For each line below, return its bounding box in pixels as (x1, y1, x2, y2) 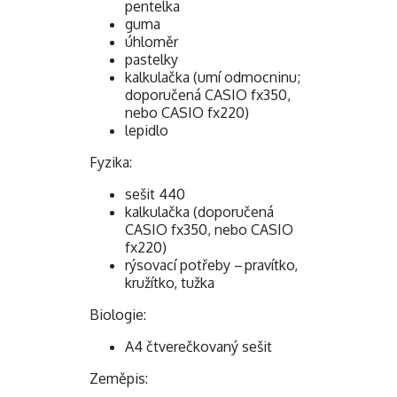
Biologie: (90, 305, 146, 323)
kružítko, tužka (125, 273, 214, 292)
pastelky (125, 50, 178, 68)
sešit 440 (125, 184, 185, 203)
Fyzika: (90, 152, 132, 171)
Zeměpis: (90, 369, 148, 387)
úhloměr (125, 32, 178, 51)
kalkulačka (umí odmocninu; (125, 67, 300, 86)
